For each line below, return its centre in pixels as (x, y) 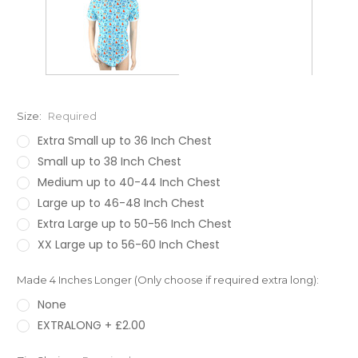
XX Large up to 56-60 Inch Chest (128, 245)
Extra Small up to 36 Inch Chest (124, 141)
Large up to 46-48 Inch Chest (121, 203)
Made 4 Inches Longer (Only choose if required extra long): (168, 280)
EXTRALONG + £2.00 (91, 326)
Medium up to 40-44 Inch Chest (129, 183)
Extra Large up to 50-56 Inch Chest (134, 224)
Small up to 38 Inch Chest (109, 162)
